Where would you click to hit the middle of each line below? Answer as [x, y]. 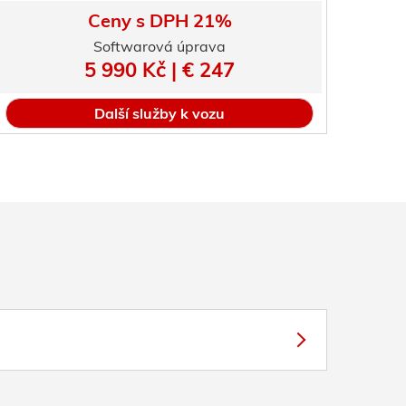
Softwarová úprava [159, 46]
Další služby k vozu [159, 113]
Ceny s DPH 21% [159, 20]
